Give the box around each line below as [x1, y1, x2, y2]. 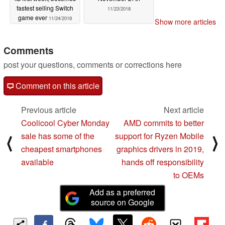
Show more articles [155, 17, 216, 27]
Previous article [21, 104, 76, 116]
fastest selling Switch [17, 4, 73, 13]
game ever [18, 13, 49, 22]
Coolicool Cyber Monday [21, 117, 109, 129]
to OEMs [173, 169, 204, 181]
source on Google [90, 196, 154, 208]
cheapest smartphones [21, 143, 102, 155]
